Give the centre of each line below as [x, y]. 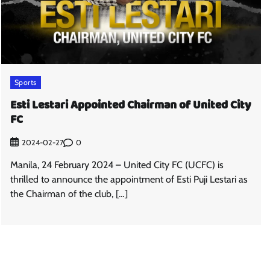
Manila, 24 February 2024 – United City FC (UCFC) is [117, 165]
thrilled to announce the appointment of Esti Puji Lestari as [129, 180]
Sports [25, 82]
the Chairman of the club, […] [69, 194]
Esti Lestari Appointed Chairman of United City [130, 106]
